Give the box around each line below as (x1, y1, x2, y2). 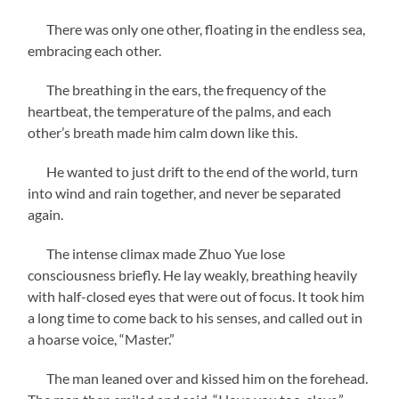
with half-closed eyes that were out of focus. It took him (28, 287, 365, 305)
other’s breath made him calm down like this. (28, 123, 298, 141)
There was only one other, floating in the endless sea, (28, 20, 366, 37)
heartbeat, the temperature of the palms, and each (28, 102, 332, 119)
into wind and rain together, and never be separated (28, 183, 342, 201)
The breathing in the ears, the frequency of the (28, 80, 327, 98)
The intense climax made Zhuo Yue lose (28, 244, 286, 262)
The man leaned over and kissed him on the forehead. (28, 369, 369, 387)
